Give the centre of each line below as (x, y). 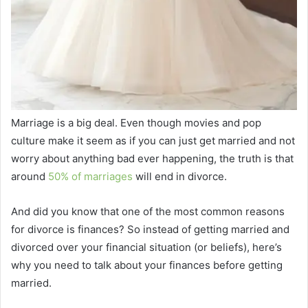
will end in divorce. (180, 176)
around (30, 176)
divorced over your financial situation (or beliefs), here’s (146, 247)
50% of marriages (90, 176)
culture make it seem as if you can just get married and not (153, 140)
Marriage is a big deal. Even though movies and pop (136, 122)
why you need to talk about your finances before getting (147, 265)
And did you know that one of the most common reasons (148, 211)
